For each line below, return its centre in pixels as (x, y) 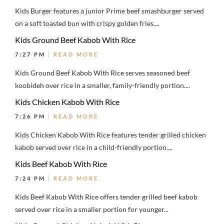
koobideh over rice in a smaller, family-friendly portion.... (102, 85)
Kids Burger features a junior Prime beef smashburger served (109, 11)
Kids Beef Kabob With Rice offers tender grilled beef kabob (106, 197)
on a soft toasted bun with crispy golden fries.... (87, 23)
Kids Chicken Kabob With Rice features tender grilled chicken (110, 135)
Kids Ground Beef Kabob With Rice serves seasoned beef (102, 73)
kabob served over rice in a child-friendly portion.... (94, 147)
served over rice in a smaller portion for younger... (92, 209)
